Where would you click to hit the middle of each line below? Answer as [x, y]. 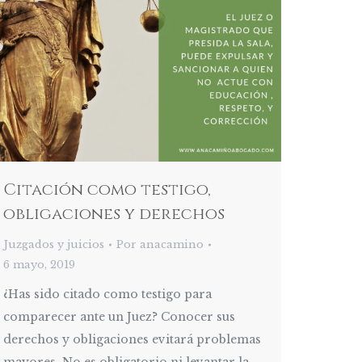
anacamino [172, 245]
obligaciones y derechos [114, 214]
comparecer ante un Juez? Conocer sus [119, 317]
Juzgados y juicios [54, 245]
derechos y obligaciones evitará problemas [132, 340]
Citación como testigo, [107, 190]
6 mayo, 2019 [39, 265]
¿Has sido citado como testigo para [107, 295]
